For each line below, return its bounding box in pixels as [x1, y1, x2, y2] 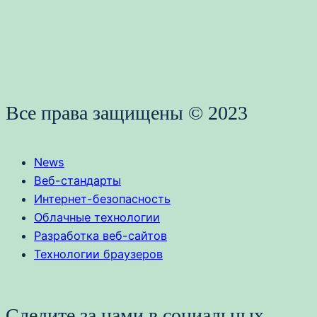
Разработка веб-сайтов [34, 229, 167, 243]
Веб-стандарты [34, 173, 121, 188]
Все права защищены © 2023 [6, 101, 248, 124]
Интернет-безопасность [34, 192, 171, 207]
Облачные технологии [34, 210, 160, 225]
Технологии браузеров [34, 247, 163, 262]
